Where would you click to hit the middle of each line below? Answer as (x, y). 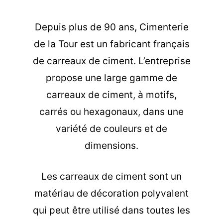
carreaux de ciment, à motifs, (111, 95)
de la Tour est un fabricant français (111, 44)
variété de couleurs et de (111, 128)
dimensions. (111, 145)
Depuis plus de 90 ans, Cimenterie (111, 27)
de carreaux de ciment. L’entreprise (111, 61)
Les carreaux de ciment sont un (111, 177)
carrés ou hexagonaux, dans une (111, 111)
